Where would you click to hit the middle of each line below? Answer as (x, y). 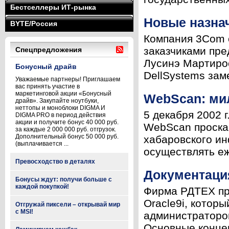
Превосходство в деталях (55, 162)
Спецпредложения (49, 50)
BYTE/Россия (34, 24)
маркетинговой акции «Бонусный (63, 94)
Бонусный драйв (46, 66)
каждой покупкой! (42, 187)
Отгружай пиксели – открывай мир (68, 204)
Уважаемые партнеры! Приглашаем (68, 79)
